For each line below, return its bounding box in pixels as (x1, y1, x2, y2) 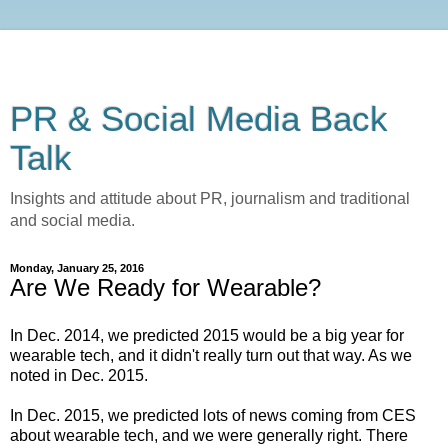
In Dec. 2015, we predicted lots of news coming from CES (10, 406, 416, 424)
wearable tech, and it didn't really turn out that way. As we (10, 346, 412, 364)
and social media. (10, 212, 135, 229)
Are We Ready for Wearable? (10, 274, 321, 301)
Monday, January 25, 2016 (10, 262, 144, 274)
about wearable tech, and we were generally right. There (10, 426, 408, 444)
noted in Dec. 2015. (10, 366, 148, 384)
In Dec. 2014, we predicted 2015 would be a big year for (10, 326, 404, 344)
